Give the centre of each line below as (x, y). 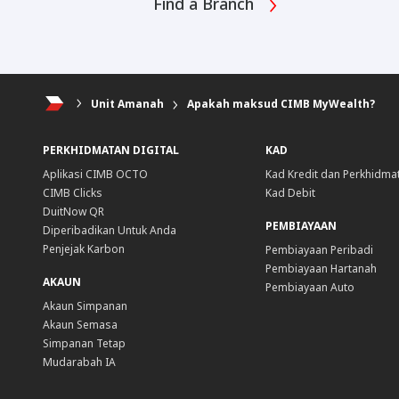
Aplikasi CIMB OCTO (95, 175)
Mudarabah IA (79, 362)
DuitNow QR (73, 212)
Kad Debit (290, 193)
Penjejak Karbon (84, 249)
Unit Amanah (127, 104)
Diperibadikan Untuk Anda (110, 231)
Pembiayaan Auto (309, 288)
